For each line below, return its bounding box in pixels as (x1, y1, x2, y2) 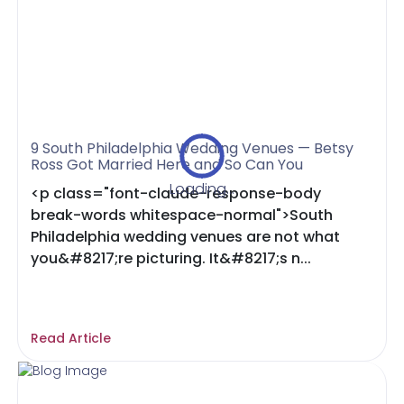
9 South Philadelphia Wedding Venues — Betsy (31, 138, 354, 159)
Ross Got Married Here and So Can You (31, 154, 304, 175)
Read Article (31, 329, 112, 347)
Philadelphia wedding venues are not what (31, 226, 341, 247)
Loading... (170, 179, 234, 199)
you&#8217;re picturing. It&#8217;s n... (31, 248, 312, 269)
